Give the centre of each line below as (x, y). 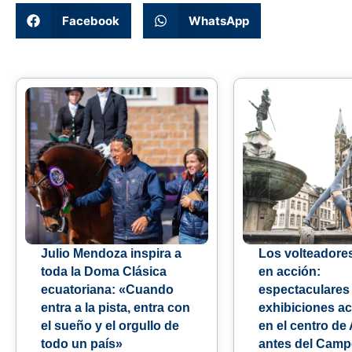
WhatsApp (219, 20)
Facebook (90, 20)
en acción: (289, 272)
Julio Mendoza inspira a (111, 254)
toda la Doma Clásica (104, 272)
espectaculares (304, 290)
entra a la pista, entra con (115, 308)
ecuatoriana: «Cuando (107, 290)
